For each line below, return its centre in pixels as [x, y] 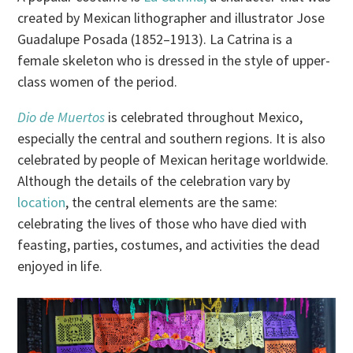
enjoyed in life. [60, 266]
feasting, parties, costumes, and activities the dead [169, 244]
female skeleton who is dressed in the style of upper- [174, 60]
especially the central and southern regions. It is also [172, 138]
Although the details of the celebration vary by [154, 180]
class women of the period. [98, 81]
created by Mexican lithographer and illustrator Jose [171, 17]
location [42, 202]
